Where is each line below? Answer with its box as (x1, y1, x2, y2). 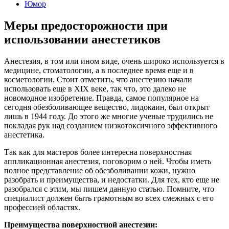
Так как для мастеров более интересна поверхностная (4, 147, 192, 156)
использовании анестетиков (4, 32, 161, 46)
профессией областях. (4, 202, 80, 212)
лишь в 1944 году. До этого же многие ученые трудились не (4, 111, 213, 121)
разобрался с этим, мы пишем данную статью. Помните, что (4, 184, 214, 193)
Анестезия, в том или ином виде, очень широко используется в (4, 56, 224, 65)
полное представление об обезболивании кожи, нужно (4, 166, 195, 175)
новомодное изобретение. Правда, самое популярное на (4, 93, 199, 102)
